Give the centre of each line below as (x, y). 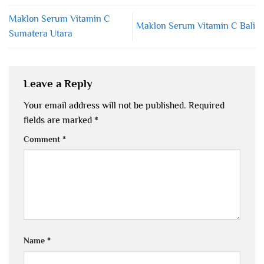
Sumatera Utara (41, 33)
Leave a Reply (60, 84)
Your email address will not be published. (105, 105)
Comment (43, 139)
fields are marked (59, 120)
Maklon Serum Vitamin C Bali (196, 26)
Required (207, 105)
